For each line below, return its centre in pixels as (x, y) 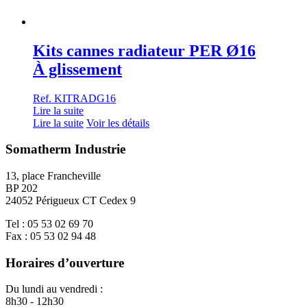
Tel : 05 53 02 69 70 (49, 224)
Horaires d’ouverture (65, 262)
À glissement (77, 69)
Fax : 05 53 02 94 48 (51, 236)
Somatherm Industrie (65, 149)
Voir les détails (118, 123)
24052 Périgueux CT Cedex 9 (71, 200)
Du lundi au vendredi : (54, 289)
